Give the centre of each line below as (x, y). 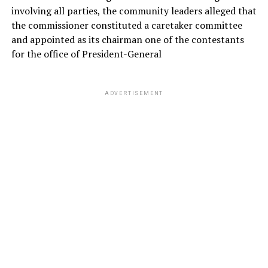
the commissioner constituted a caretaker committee (127, 25)
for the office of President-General (86, 54)
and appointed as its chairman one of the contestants (127, 40)
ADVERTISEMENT (134, 94)
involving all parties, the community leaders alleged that (134, 11)
